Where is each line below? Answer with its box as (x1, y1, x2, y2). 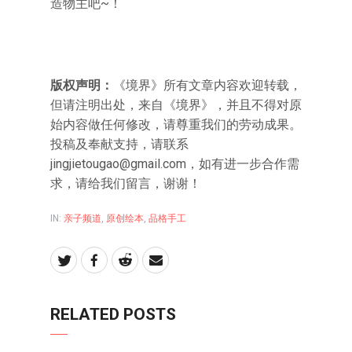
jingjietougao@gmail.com (50, 156, 186, 171)
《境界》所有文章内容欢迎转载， (113, 78, 302, 93)
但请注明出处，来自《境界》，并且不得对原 (50, 97, 302, 112)
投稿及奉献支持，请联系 (50, 137, 189, 152)
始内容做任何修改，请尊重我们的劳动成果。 (50, 117, 302, 132)
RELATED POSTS (50, 305, 176, 324)
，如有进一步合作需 (186, 156, 299, 171)
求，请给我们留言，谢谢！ (50, 176, 201, 191)
